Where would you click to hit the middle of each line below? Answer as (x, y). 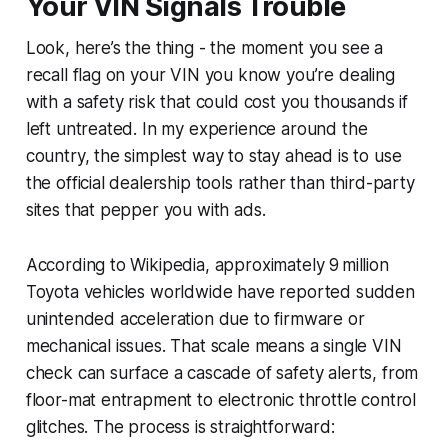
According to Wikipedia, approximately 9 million (207, 264)
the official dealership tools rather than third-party (220, 182)
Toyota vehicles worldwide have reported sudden (220, 291)
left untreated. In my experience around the (196, 128)
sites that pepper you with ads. (145, 209)
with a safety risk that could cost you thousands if (217, 101)
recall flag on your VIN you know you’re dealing (210, 74)
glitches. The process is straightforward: (180, 426)
